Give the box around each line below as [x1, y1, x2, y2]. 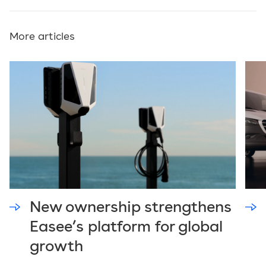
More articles [9, 31, 75, 43]
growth [30, 239, 84, 255]
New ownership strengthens [30, 199, 232, 216]
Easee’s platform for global [30, 219, 223, 235]
